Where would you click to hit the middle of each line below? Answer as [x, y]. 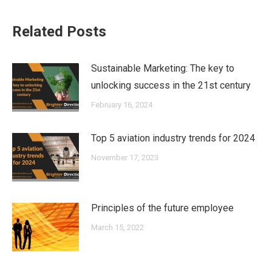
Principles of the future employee [162, 208]
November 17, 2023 [125, 158]
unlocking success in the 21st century [171, 85]
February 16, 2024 [122, 105]
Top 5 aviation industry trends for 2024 [174, 138]
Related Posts [59, 32]
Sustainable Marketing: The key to [163, 68]
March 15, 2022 [117, 227]
